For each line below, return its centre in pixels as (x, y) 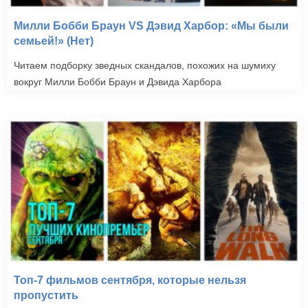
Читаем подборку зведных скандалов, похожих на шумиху (145, 65)
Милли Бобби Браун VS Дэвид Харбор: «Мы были (151, 26)
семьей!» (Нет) (54, 41)
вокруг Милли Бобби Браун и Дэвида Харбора (118, 82)
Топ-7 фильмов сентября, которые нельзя (130, 280)
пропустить (46, 295)
